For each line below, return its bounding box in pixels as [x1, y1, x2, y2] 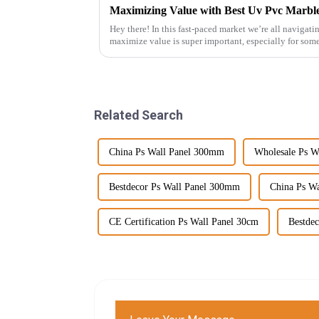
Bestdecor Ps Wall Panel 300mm [109, 181, 240, 192]
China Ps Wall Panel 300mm [109, 146, 224, 157]
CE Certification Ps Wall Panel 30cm [109, 216, 258, 227]
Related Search [94, 107, 183, 122]
